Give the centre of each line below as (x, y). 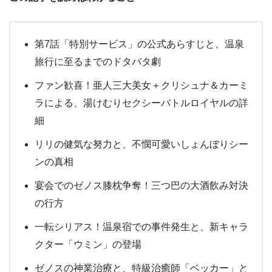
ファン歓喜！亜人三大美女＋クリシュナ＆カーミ (141, 85)
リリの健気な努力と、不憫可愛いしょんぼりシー (141, 144)
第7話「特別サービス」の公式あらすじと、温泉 (139, 44)
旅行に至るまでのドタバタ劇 (98, 62)
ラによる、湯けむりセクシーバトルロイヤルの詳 (141, 103)
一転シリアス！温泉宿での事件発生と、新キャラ (141, 227)
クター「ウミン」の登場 (88, 244)
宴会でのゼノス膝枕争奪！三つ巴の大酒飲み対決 (141, 185)
